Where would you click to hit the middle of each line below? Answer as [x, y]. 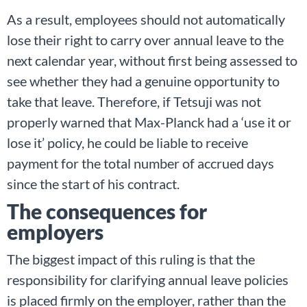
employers [55, 231]
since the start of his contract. [93, 183]
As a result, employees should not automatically [146, 19]
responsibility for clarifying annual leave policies [148, 279]
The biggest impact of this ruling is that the [131, 259]
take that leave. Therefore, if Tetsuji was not [134, 101]
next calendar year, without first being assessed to [152, 60]
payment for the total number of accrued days [140, 163]
